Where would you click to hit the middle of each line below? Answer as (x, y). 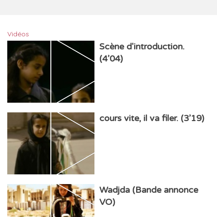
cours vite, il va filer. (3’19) (152, 118)
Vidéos (18, 34)
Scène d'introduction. (142, 46)
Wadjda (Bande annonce (149, 190)
